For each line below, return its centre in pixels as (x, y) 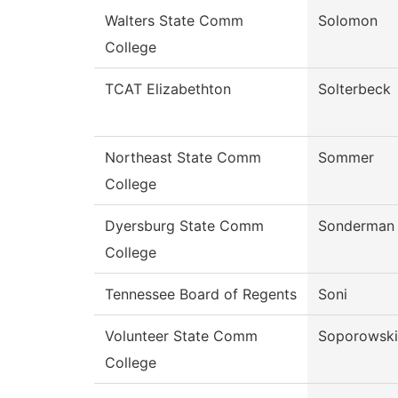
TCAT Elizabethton (168, 89)
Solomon (348, 21)
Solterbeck (354, 89)
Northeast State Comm (183, 158)
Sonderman (356, 226)
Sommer (346, 158)
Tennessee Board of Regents (201, 295)
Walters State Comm (174, 21)
